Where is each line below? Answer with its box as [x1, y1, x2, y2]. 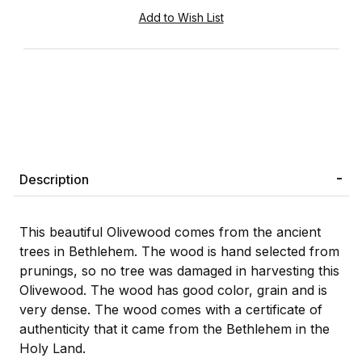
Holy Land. [19, 339, 86, 356]
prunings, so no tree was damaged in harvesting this [19, 262, 339, 279]
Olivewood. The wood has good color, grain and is [19, 281, 327, 298]
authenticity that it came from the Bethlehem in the [19, 320, 330, 337]
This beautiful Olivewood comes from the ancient [19, 223, 321, 240]
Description [19, 170, 89, 187]
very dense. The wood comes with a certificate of [19, 301, 322, 318]
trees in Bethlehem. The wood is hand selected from [19, 242, 339, 259]
